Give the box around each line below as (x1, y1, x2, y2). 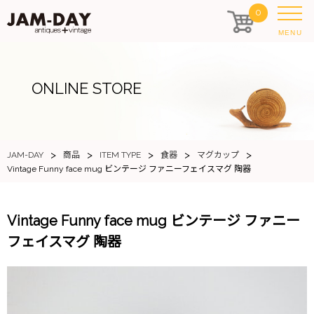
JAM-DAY (7, 150, 43, 160)
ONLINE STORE (31, 79, 142, 97)
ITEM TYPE (100, 150, 141, 160)
